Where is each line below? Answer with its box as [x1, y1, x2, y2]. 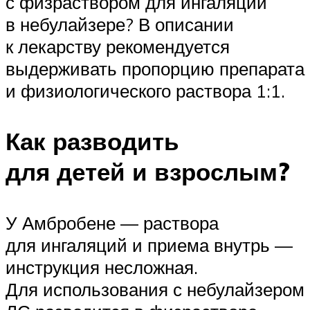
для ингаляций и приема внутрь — [6, 233, 293, 256]
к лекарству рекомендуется [6, 35, 230, 58]
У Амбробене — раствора [6, 211, 219, 234]
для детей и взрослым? [6, 156, 290, 188]
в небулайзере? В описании [6, 13, 234, 36]
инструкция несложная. [6, 255, 198, 278]
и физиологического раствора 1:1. [6, 80, 285, 102]
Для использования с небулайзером [6, 277, 304, 300]
